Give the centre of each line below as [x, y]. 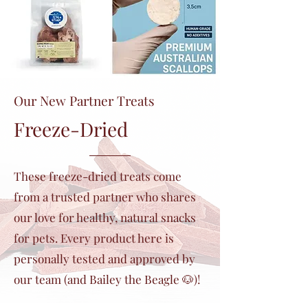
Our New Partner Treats [84, 101]
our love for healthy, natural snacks [105, 218]
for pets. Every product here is [94, 238]
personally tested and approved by [104, 259]
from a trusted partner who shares [105, 197]
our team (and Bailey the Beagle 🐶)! [107, 279]
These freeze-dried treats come [98, 176]
